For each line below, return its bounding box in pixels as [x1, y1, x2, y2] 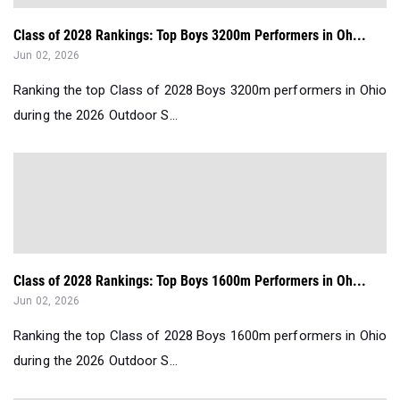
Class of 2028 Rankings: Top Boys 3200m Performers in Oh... [13, 26, 366, 44]
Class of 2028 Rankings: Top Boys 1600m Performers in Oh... [13, 271, 366, 289]
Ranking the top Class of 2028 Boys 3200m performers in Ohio [13, 81, 387, 98]
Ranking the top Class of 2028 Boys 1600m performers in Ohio [13, 327, 387, 344]
